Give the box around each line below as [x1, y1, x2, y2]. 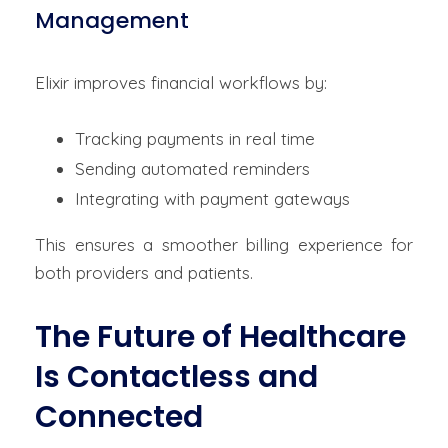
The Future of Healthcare [35, 316, 406, 358]
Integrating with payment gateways [75, 188, 355, 209]
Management [35, 5, 190, 36]
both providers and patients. [35, 262, 253, 283]
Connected [35, 396, 203, 438]
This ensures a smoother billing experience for [35, 234, 413, 255]
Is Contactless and [35, 356, 318, 398]
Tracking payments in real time [75, 128, 320, 149]
